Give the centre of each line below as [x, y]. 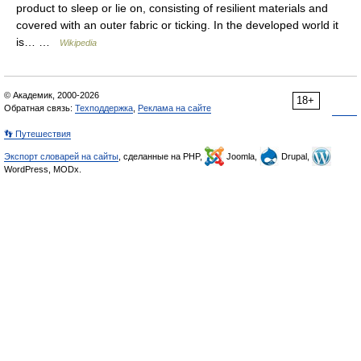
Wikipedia [78, 43]
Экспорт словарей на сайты [61, 156]
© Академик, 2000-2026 [52, 95]
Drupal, [295, 156]
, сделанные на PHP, [162, 156]
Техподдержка [104, 108]
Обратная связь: [39, 108]
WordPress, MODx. [43, 169]
